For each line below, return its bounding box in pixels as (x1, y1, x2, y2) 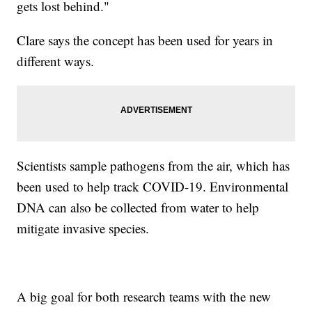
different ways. (17, 52, 95, 70)
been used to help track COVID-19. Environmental (17, 177, 289, 195)
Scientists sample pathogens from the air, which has (17, 156, 290, 174)
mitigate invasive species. (17, 219, 150, 237)
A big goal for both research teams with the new (17, 287, 272, 305)
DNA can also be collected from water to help (17, 198, 260, 216)
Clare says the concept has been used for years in (17, 31, 274, 49)
